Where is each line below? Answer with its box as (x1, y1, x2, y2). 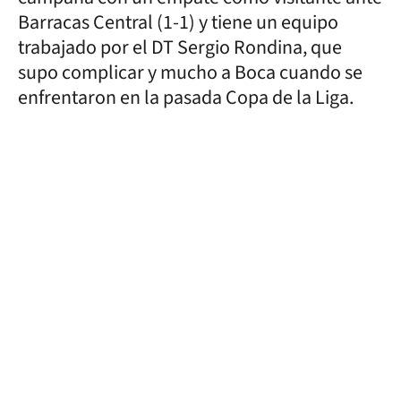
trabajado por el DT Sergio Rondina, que (18, 32, 342, 62)
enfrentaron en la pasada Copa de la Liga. (18, 82, 354, 112)
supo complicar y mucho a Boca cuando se (18, 57, 363, 87)
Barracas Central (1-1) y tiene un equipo (18, 7, 338, 37)
